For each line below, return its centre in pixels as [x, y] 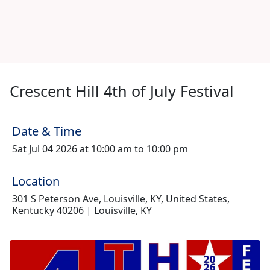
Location [36, 181]
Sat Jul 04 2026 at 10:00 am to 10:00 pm [100, 149]
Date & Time [47, 131]
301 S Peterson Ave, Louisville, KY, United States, [121, 199]
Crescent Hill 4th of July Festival [122, 91]
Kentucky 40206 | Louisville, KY [82, 210]
